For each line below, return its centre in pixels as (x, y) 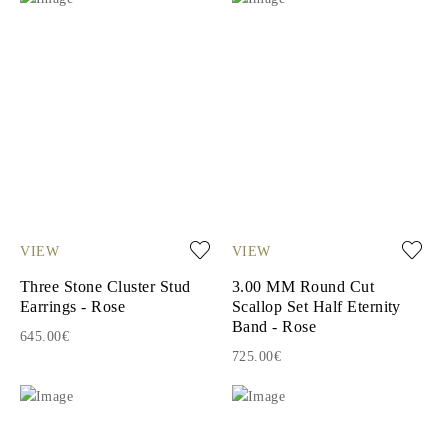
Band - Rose (274, 326)
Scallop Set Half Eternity (316, 306)
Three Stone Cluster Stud (105, 286)
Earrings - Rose (73, 306)
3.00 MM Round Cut (303, 286)
